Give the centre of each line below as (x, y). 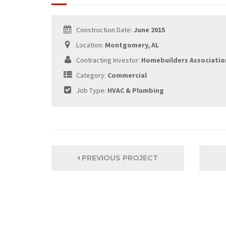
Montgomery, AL (132, 45)
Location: (90, 45)
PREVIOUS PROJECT (119, 158)
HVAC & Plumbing (136, 90)
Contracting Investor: (108, 60)
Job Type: (91, 90)
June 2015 (149, 30)
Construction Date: (104, 30)
